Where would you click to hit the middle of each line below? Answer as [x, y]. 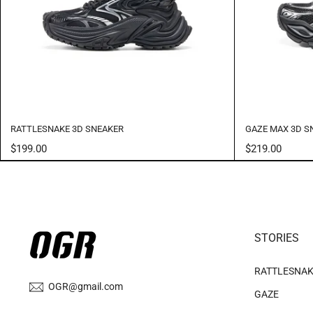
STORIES [276, 238]
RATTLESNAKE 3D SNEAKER [67, 129]
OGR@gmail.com [86, 286]
